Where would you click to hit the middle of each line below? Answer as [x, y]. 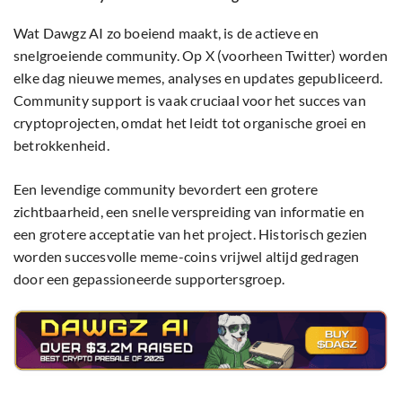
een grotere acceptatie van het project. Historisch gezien [191, 234]
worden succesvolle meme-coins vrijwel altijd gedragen [187, 257]
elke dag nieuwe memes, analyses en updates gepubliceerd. [198, 78]
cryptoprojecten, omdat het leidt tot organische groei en [190, 123]
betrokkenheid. [61, 145]
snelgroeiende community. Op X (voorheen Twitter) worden [201, 56]
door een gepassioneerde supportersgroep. [149, 279]
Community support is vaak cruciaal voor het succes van [190, 100]
